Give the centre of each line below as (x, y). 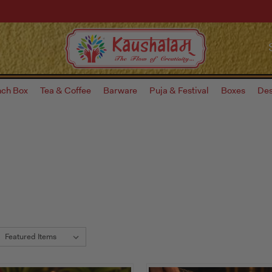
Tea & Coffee (65, 90)
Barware (120, 90)
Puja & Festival (179, 90)
